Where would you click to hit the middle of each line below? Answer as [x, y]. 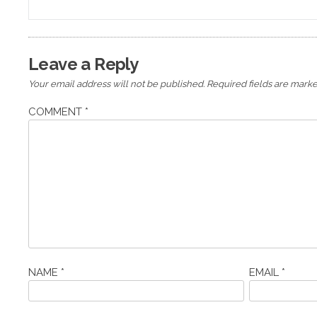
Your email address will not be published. [116, 83]
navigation [78, 17]
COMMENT [57, 112]
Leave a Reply [83, 64]
